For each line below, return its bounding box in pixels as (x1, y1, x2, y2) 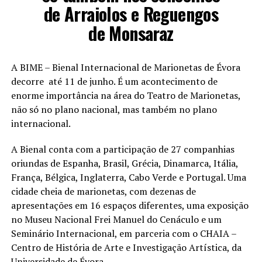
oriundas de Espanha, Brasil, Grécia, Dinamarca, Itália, (11, 157, 238, 170)
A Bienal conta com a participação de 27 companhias (11, 143, 235, 156)
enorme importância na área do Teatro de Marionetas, (11, 89, 240, 102)
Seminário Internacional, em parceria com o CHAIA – (11, 227, 236, 240)
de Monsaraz (88, 20, 174, 47)
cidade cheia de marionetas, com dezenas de (11, 185, 196, 198)
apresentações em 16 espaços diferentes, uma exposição (11, 199, 249, 212)
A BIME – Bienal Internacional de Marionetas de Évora (11, 61, 240, 74)
